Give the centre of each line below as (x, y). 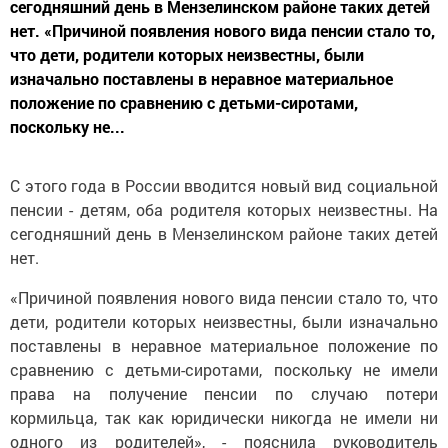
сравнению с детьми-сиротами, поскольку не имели (224, 369)
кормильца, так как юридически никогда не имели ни (224, 417)
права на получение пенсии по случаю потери (224, 393)
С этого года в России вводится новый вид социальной (224, 185)
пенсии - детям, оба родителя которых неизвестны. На (224, 209)
